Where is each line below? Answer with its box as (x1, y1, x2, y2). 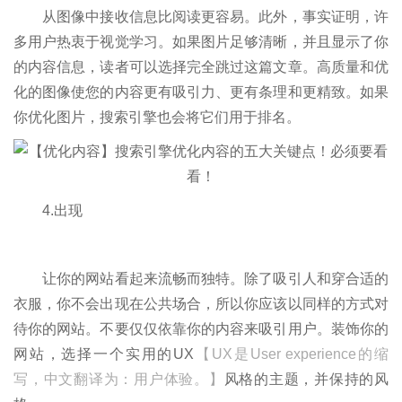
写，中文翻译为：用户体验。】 (13, 371, 224, 387)
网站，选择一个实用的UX (13, 345, 195, 362)
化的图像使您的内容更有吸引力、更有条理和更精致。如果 (13, 83, 389, 100)
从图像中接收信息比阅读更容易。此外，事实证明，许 (13, 8, 389, 24)
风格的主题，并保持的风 (223, 371, 389, 387)
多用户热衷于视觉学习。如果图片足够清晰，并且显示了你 (13, 33, 389, 49)
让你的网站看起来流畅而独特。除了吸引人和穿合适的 (13, 270, 389, 286)
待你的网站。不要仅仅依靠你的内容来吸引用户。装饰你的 (13, 320, 389, 336)
